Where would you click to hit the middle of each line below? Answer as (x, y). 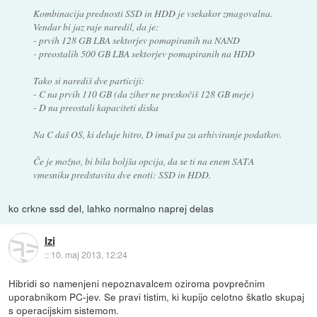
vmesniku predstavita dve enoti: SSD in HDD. (122, 174)
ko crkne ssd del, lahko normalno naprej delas (111, 208)
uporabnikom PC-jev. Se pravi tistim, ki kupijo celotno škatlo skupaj (157, 296)
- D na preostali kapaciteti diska (96, 107)
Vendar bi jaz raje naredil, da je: (96, 26)
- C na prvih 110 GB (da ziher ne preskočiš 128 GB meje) (143, 93)
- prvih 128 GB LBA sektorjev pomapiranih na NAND (136, 40)
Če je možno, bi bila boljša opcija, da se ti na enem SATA (143, 161)
